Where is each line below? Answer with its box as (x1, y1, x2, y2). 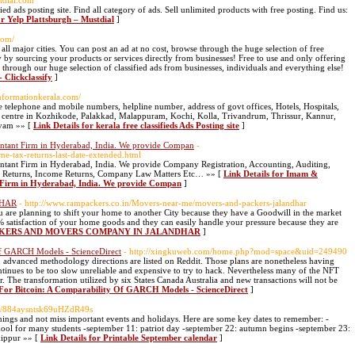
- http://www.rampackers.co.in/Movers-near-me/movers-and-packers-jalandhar (19, 198, 307, 208)
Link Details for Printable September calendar (40, 333, 217, 342)
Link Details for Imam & (223, 169, 318, 178)
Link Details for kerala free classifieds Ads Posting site (33, 120, 239, 130)
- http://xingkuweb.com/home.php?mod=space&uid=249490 (124, 246, 347, 256)
